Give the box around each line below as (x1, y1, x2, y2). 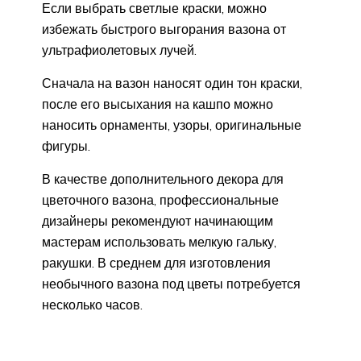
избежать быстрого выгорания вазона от (42, 20, 286, 37)
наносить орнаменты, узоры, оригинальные (42, 116, 301, 133)
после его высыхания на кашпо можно (42, 95, 273, 112)
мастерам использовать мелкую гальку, (42, 233, 276, 250)
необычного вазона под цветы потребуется (42, 275, 301, 292)
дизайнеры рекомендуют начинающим (42, 212, 273, 229)
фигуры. (42, 137, 90, 154)
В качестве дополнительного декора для (42, 170, 284, 187)
